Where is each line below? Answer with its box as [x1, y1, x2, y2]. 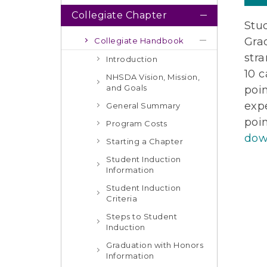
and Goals [106, 83, 147, 92]
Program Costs [106, 119, 167, 128]
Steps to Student [106, 212, 177, 221]
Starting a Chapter [106, 136, 183, 146]
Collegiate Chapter [72, 10, 167, 21]
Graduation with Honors [106, 240, 203, 250]
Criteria [106, 194, 137, 203]
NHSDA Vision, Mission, [106, 72, 200, 82]
